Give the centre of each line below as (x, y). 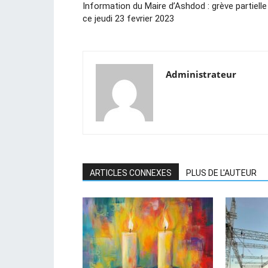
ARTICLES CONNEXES (131, 173)
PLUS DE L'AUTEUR (221, 173)
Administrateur (201, 74)
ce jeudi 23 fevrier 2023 (128, 19)
